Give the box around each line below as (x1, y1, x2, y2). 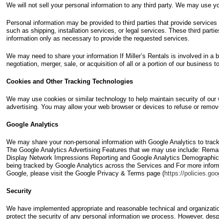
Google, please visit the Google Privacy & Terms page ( (6, 170, 164, 177)
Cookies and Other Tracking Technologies (6, 78, 133, 85)
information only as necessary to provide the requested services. (6, 35, 190, 42)
